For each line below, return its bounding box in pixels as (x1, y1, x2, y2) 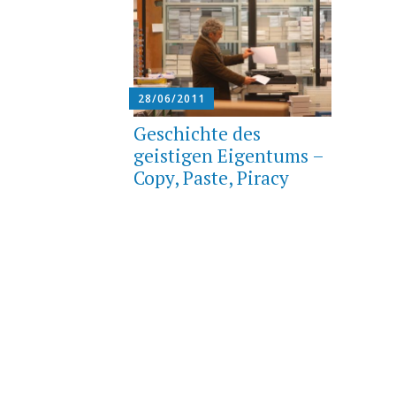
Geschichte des (133, 120, 261, 146)
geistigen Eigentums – (133, 142, 324, 168)
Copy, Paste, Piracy (133, 164, 289, 190)
